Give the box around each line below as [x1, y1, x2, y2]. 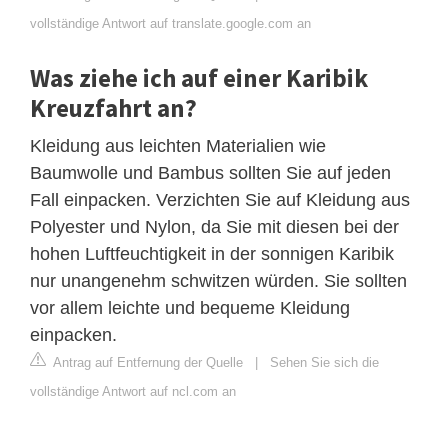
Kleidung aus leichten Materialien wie [30, 135, 326, 156]
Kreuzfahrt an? [30, 91, 197, 124]
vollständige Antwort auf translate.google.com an [30, 15, 311, 31]
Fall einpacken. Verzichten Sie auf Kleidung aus [30, 189, 410, 210]
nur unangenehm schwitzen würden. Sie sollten [30, 270, 407, 291]
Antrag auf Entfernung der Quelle [50, 354, 243, 370]
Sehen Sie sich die [270, 354, 379, 370]
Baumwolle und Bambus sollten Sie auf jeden [30, 162, 391, 183]
